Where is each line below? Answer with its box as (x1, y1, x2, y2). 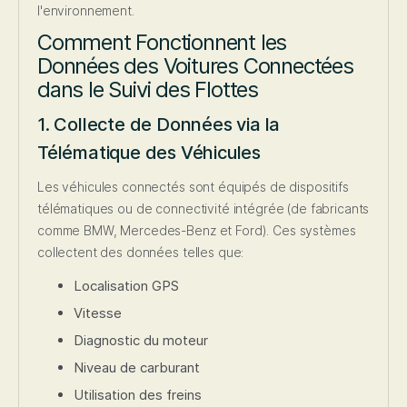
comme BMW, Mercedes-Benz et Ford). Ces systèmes (37, 223, 356, 239)
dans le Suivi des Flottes (37, 76, 259, 104)
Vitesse (74, 304, 122, 323)
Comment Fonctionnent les (37, 29, 287, 56)
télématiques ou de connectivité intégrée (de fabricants (37, 201, 370, 217)
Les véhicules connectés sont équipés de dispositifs (37, 179, 349, 195)
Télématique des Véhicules (37, 142, 262, 164)
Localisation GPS (74, 277, 179, 295)
